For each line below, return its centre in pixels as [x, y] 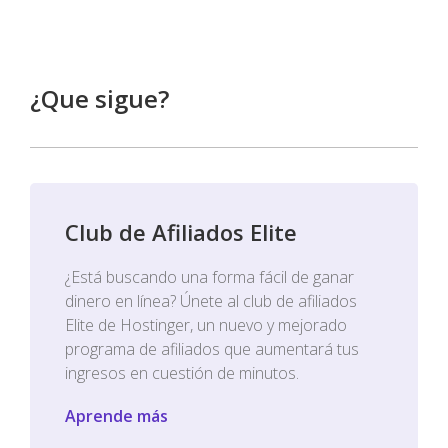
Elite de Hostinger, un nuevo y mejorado [206, 325]
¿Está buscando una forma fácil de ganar [209, 277]
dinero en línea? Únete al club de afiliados [211, 301]
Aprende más [116, 416]
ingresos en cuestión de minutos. [182, 373]
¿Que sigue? [99, 98]
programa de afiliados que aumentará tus [212, 349]
